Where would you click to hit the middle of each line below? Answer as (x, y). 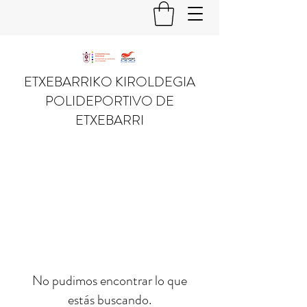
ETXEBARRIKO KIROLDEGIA (110, 82)
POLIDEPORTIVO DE (110, 101)
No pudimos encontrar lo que (110, 281)
